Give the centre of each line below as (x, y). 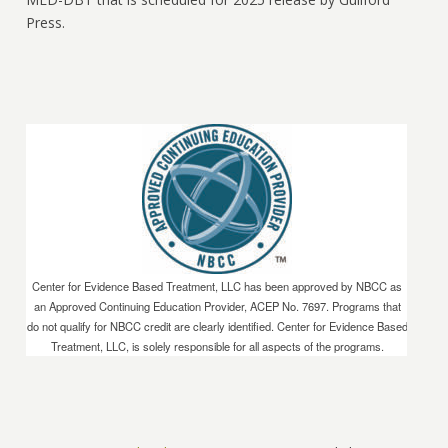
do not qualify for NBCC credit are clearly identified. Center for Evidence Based (217, 325)
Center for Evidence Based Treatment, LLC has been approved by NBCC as (217, 285)
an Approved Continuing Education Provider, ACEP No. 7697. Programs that (217, 305)
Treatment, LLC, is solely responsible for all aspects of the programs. (217, 345)
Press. (46, 22)
